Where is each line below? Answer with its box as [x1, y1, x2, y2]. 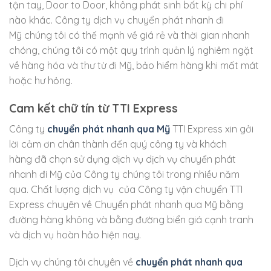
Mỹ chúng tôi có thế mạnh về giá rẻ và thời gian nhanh [9, 29, 250, 42]
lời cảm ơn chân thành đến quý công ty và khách [9, 137, 227, 150]
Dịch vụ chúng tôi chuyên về [9, 256, 135, 269]
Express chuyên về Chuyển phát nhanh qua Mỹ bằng [9, 198, 243, 211]
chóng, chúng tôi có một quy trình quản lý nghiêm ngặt [9, 44, 253, 57]
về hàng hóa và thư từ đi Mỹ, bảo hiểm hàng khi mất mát [9, 59, 259, 72]
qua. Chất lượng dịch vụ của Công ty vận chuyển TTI [9, 183, 243, 195]
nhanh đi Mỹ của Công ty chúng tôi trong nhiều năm [9, 168, 240, 180]
